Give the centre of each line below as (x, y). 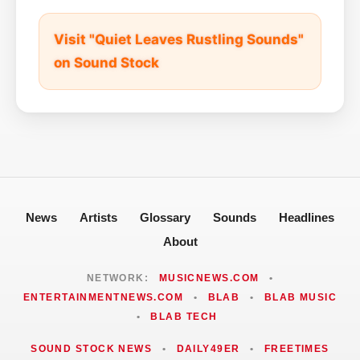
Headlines (307, 217)
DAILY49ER (208, 348)
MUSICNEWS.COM (209, 278)
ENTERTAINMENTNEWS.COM (103, 297)
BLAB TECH (184, 316)
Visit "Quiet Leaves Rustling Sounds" (179, 39)
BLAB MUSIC (301, 297)
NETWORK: (119, 278)
